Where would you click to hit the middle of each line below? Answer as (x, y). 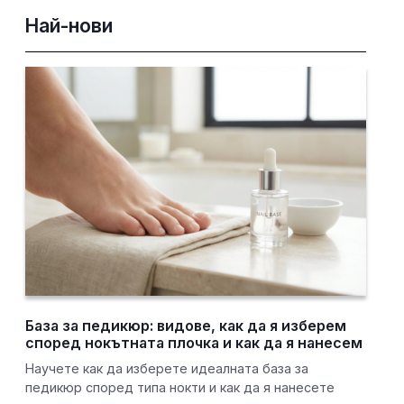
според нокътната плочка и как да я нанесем (194, 343)
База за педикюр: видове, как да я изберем (186, 326)
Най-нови (69, 26)
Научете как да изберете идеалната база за (167, 369)
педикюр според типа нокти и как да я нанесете (180, 388)
